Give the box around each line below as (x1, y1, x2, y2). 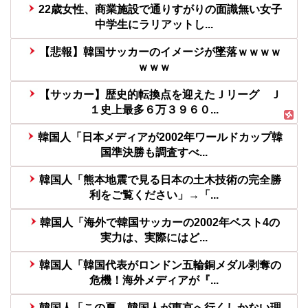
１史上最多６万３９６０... (89, 103, 219, 115)
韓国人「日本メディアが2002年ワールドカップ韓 (37, 131, 283, 143)
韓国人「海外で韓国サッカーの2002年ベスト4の (40, 216, 280, 228)
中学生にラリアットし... (95, 18, 213, 30)
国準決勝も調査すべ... (100, 146, 208, 158)
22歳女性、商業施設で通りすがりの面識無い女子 (38, 3, 282, 15)
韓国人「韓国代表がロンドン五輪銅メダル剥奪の (38, 258, 281, 271)
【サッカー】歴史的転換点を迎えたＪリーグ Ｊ (38, 88, 281, 100)
